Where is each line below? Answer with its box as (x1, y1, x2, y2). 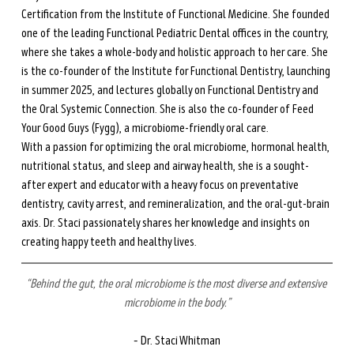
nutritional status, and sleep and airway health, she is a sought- (21, 158, 309, 175)
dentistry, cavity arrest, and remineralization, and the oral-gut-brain (21, 196, 332, 213)
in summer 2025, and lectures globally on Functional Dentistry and (21, 82, 321, 99)
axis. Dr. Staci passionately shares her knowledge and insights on (21, 215, 312, 232)
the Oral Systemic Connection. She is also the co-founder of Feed (21, 101, 316, 118)
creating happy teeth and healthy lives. (21, 234, 197, 250)
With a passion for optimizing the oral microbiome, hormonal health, (21, 139, 332, 156)
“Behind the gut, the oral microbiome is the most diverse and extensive (25, 276, 329, 292)
